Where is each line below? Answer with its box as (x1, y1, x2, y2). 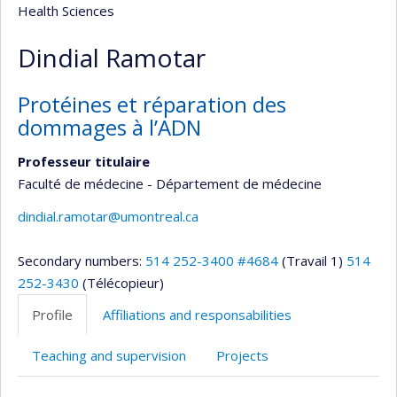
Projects (216, 346, 269, 364)
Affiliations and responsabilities (103, 306, 292, 323)
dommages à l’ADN (18, 113, 201, 142)
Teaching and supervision (32, 346, 186, 364)
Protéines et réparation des (18, 90, 286, 119)
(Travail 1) (282, 252, 343, 269)
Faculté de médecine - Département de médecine (18, 174, 322, 192)
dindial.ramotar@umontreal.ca (18, 207, 198, 225)
